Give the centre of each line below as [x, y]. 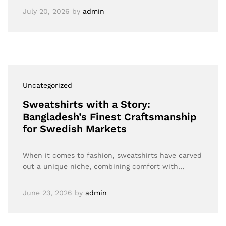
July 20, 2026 [46, 11]
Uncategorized [47, 85]
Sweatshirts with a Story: [87, 104]
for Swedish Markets [75, 129]
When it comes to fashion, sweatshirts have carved [112, 155]
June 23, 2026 [47, 193]
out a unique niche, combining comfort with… [103, 166]
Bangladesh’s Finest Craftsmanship [110, 117]
